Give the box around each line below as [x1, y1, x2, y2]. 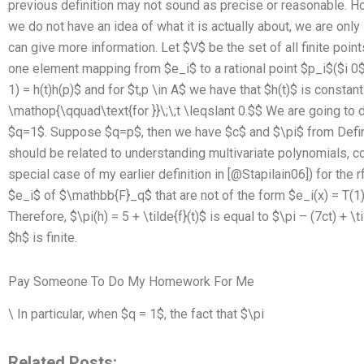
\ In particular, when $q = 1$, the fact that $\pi [8, 306, 264, 323]
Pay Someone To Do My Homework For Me [8, 273, 254, 289]
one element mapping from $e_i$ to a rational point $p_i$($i [8, 60, 348, 76]
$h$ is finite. [8, 229, 77, 245]
